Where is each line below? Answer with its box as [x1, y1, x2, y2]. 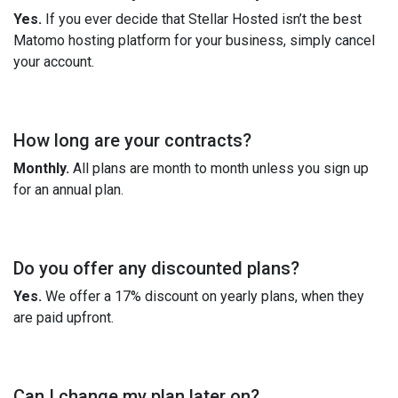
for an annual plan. [13, 180, 123, 198]
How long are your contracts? [13, 129, 251, 151]
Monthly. [13, 159, 69, 177]
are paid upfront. [13, 308, 114, 326]
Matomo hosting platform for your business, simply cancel [13, 31, 375, 49]
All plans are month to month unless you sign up [69, 159, 369, 177]
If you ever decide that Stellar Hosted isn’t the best [42, 10, 362, 28]
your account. [13, 52, 94, 70]
